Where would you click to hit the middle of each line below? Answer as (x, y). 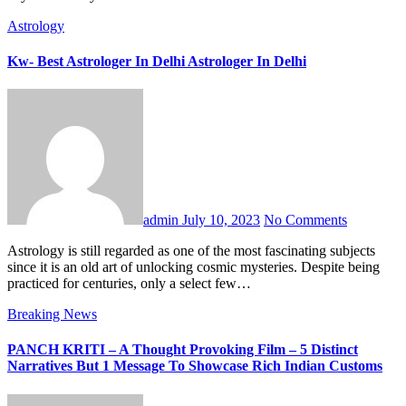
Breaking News (52, 314)
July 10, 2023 (221, 220)
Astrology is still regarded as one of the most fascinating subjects (13, 251)
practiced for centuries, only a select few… (129, 284)
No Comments (305, 220)
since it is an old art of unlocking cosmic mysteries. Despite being (193, 267)
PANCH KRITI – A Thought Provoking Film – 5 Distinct (183, 350)
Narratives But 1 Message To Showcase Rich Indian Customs (195, 366)
